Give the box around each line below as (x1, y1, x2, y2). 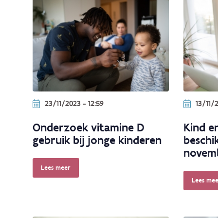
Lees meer (40, 163, 71, 172)
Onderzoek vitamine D (33, 120, 145, 135)
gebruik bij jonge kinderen (33, 133, 162, 147)
